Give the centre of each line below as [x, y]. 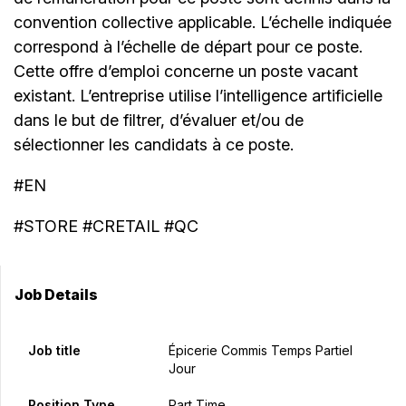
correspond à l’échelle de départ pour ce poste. [188, 47]
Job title [54, 351]
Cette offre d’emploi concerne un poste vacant [186, 72]
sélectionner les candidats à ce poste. [154, 145]
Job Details [56, 295]
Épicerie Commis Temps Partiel [260, 351]
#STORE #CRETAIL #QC [106, 227]
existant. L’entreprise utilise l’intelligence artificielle [198, 96]
